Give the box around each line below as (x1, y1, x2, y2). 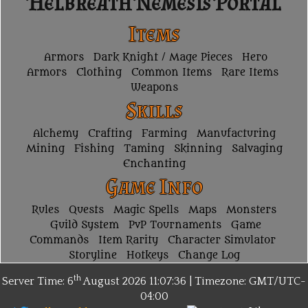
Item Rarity (98, 234, 158, 247)
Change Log (177, 250, 240, 262)
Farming (141, 128, 187, 140)
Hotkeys (126, 250, 168, 262)
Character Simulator (167, 234, 276, 247)
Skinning (173, 143, 222, 155)
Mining (25, 143, 65, 155)
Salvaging (231, 143, 283, 155)
